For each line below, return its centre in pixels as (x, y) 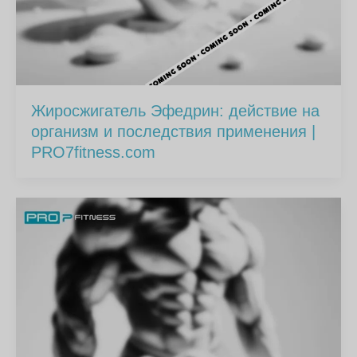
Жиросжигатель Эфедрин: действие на (176, 110)
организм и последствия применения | (174, 131)
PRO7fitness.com (94, 152)
